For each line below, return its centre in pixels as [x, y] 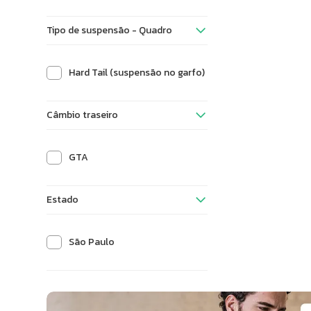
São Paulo [92, 242]
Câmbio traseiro [83, 115]
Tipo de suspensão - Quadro [110, 30]
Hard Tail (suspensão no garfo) [137, 72]
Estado [63, 199]
